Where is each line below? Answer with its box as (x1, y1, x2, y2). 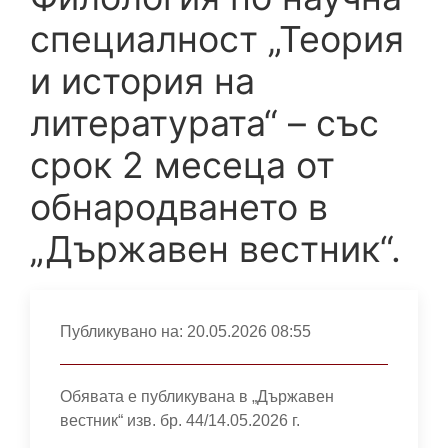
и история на (30, 59, 255, 103)
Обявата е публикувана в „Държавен (60, 388, 334, 405)
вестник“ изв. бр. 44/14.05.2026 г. (60, 412, 300, 429)
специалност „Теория (30, 17, 404, 61)
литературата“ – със (30, 101, 379, 145)
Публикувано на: (60, 323, 187, 340)
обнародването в (30, 185, 328, 229)
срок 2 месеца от (30, 143, 335, 187)
